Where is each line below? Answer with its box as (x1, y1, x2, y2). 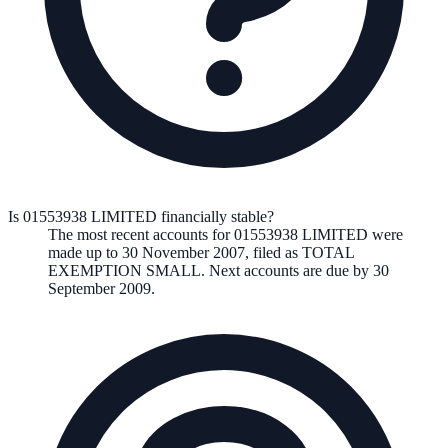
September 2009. (48, 279, 155, 297)
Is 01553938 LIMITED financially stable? (8, 207, 274, 225)
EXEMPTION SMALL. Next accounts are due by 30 (48, 261, 389, 279)
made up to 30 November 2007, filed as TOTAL (48, 243, 354, 261)
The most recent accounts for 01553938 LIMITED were (48, 225, 403, 243)
